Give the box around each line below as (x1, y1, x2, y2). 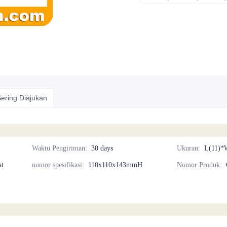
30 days (91, 144, 113, 152)
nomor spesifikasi (32, 161, 83, 169)
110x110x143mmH (88, 161, 143, 169)
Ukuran (177, 144, 199, 152)
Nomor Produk (177, 161, 220, 169)
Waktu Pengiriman (32, 144, 86, 152)
